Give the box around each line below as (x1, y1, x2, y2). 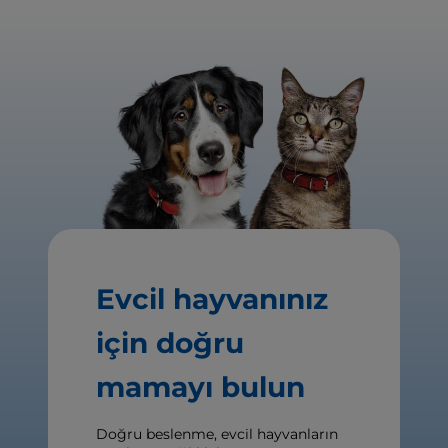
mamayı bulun (96, 370, 305, 405)
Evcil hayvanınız (96, 282, 328, 317)
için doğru (96, 326, 244, 361)
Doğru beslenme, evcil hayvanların (96, 425, 338, 444)
